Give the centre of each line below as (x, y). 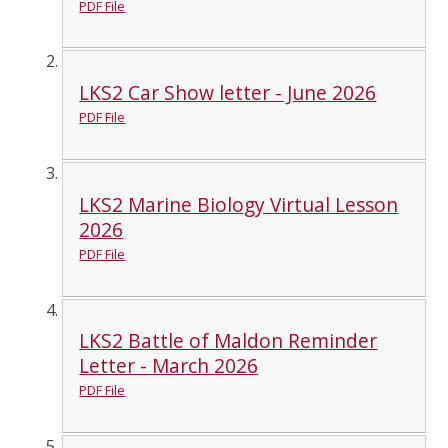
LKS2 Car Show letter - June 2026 (228, 93)
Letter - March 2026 (169, 366)
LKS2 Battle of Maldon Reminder (228, 341)
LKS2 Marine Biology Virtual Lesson (239, 204)
